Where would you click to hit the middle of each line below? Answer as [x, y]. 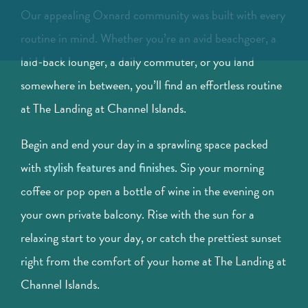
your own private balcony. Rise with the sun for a [137, 214]
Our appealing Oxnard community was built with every [153, 15]
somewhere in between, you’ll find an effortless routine [151, 85]
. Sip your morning [219, 168]
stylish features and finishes [109, 168]
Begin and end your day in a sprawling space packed [144, 144]
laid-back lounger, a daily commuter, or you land [137, 62]
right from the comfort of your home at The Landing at [153, 261]
